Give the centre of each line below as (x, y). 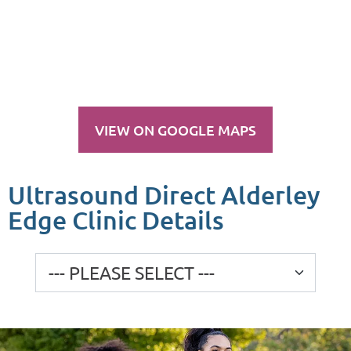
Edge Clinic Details (116, 220)
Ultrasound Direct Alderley (164, 195)
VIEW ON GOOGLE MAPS (175, 130)
